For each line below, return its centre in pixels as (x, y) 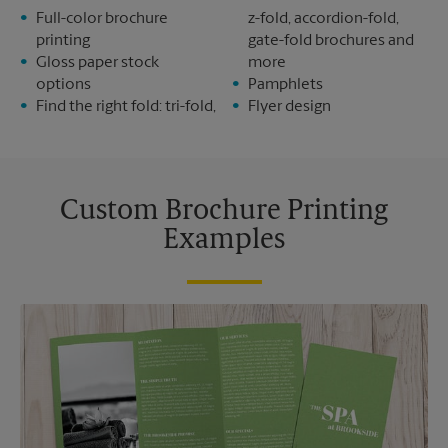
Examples (224, 241)
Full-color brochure (102, 19)
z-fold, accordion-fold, (323, 19)
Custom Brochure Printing (224, 212)
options (63, 85)
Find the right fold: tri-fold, (126, 107)
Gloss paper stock (97, 63)
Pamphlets (285, 85)
